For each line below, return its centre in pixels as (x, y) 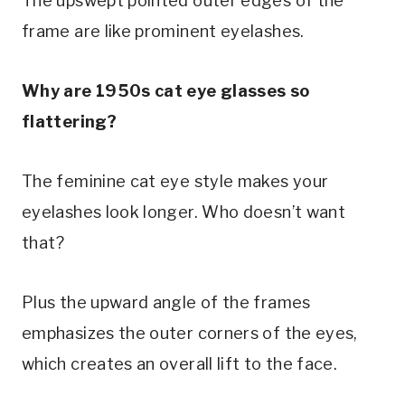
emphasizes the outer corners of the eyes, (190, 333)
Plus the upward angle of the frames (166, 302)
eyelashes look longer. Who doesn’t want (184, 212)
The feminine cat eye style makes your (175, 181)
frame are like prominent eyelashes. (165, 31)
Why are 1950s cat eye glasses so (166, 90)
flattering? (69, 121)
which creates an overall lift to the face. (180, 363)
